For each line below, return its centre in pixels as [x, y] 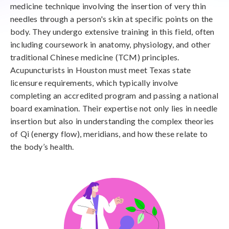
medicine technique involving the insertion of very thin [108, 6]
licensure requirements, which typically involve [94, 83]
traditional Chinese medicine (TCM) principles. [95, 57]
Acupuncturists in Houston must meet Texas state [101, 70]
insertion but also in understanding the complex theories [112, 121]
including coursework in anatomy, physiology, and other [110, 44]
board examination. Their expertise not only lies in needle [114, 108]
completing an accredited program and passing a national [114, 95]
